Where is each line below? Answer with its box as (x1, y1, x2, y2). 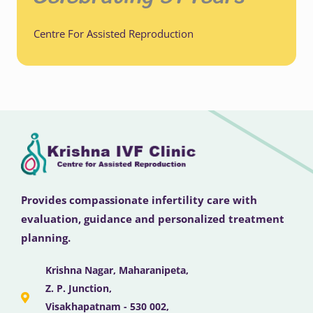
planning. (21, 231, 71, 245)
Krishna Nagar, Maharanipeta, (45, 263, 189, 277)
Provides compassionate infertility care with (21, 193, 257, 208)
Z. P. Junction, (45, 282, 112, 296)
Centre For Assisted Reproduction (34, 27, 194, 41)
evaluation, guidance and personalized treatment (21, 212, 284, 226)
